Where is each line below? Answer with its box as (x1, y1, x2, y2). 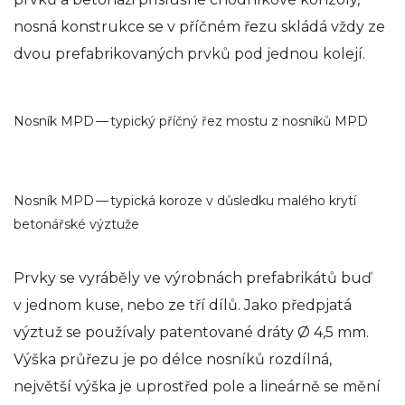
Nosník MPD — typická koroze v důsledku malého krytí (14, 192, 356, 209)
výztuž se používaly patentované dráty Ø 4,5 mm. (14, 323, 369, 341)
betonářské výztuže (14, 215, 139, 232)
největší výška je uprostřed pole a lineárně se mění (14, 377, 381, 395)
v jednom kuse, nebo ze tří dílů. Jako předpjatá (14, 296, 352, 314)
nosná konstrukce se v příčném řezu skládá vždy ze (14, 17, 385, 35)
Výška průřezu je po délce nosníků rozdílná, (14, 350, 332, 368)
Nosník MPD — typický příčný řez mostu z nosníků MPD (14, 112, 368, 129)
